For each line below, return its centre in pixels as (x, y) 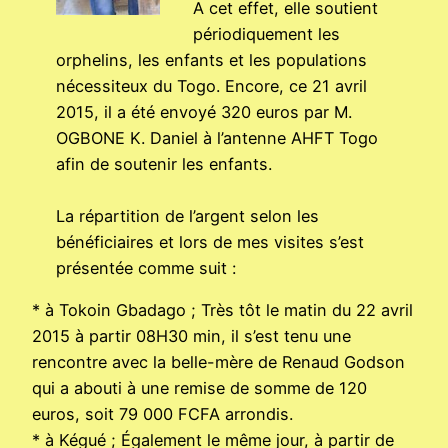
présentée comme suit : (146, 267)
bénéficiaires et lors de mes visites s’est (210, 241)
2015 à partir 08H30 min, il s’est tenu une (191, 336)
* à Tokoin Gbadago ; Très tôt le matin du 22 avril (222, 310)
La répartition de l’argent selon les (187, 215)
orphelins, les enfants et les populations (211, 59)
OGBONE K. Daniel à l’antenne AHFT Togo (217, 137)
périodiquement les (266, 33)
